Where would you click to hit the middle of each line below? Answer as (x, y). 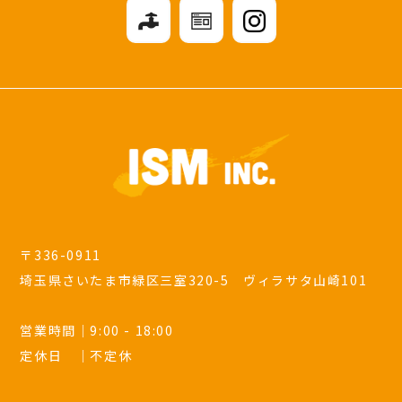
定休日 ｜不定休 (76, 355)
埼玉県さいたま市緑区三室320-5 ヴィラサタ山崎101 (194, 280)
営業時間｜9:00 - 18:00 (97, 330)
